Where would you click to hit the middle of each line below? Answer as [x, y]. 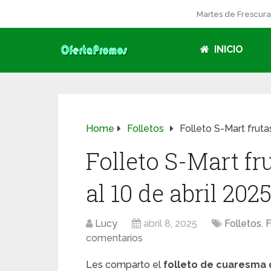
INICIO [227, 49]
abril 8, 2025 [170, 224]
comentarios [114, 238]
